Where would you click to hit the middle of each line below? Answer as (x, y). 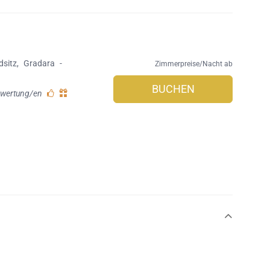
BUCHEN (173, 89)
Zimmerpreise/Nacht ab (193, 64)
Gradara (39, 64)
